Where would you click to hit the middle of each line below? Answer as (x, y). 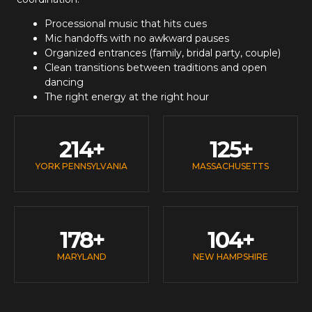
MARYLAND (81, 257)
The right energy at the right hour (127, 97)
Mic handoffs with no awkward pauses (137, 39)
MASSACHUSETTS (231, 166)
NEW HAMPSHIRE (231, 257)
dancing (64, 83)
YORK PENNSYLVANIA (81, 166)
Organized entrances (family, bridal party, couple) (163, 53)
